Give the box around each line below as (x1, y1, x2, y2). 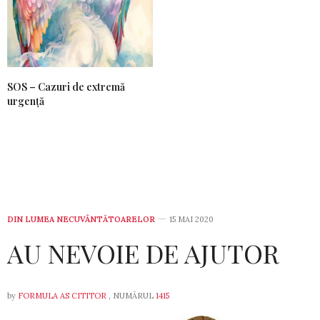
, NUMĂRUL (106, 290, 156, 301)
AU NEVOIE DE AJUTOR (7, 235, 279, 270)
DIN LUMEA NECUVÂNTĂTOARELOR (7, 214, 155, 224)
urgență (7, 94, 44, 108)
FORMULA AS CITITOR (18, 290, 106, 301)
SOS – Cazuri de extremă (7, 79, 125, 94)
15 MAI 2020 (169, 214, 214, 224)
